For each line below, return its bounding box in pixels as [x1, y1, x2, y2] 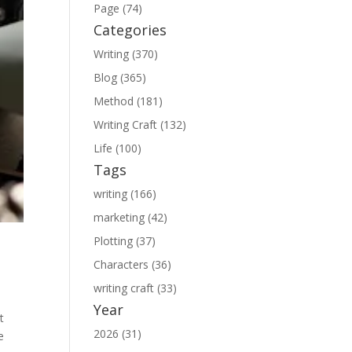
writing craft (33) [93, 280, 178, 295]
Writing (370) [93, 46, 159, 61]
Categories [93, 20, 167, 39]
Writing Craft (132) [93, 117, 187, 132]
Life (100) [93, 141, 142, 156]
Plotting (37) [93, 233, 156, 248]
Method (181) [93, 93, 163, 108]
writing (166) [93, 186, 157, 201]
